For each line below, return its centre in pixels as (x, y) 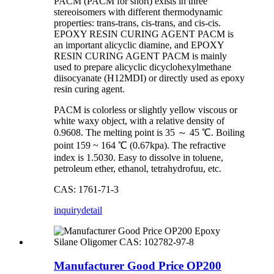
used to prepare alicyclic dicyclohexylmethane (143, 67)
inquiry (68, 210)
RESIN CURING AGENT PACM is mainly (140, 56)
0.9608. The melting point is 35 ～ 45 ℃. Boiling (149, 133)
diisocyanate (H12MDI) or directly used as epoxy (149, 78)
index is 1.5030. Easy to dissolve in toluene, (139, 158)
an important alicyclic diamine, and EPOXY (139, 45)
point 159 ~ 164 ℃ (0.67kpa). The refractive (140, 146)
